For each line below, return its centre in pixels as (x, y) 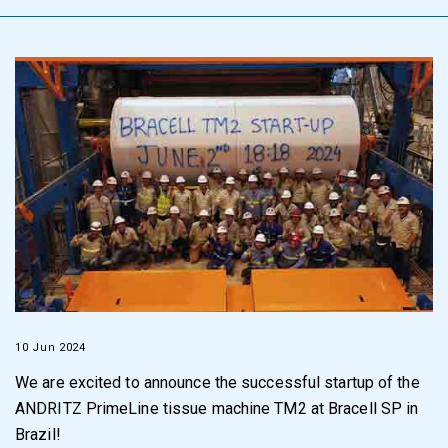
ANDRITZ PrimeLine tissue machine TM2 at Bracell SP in (217, 408)
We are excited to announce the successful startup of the (217, 382)
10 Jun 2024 (50, 347)
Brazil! (38, 434)
